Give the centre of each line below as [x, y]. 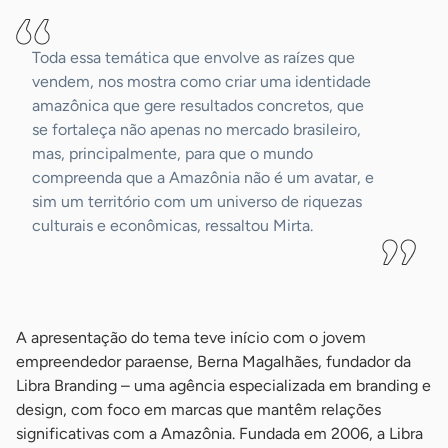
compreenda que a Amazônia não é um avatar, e [203, 177]
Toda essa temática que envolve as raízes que [193, 57]
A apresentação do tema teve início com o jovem [191, 337]
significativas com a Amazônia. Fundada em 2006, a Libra [219, 433]
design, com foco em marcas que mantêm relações [198, 409]
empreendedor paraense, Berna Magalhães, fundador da [213, 361]
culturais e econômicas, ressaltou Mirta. [172, 225]
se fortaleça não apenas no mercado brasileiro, [196, 129]
